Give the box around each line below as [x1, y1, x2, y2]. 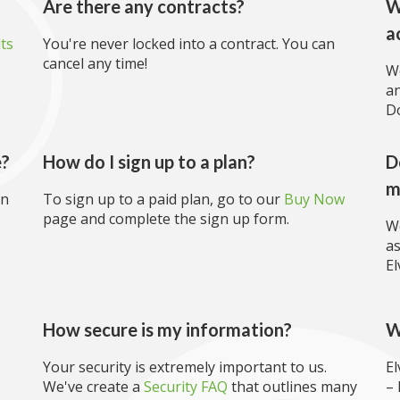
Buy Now [284, 189, 345, 209]
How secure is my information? [43, 319, 292, 340]
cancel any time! [43, 54, 147, 73]
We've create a [43, 377, 144, 396]
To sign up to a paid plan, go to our [43, 189, 284, 209]
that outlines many [228, 377, 357, 396]
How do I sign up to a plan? [43, 151, 255, 172]
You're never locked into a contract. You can [43, 34, 335, 54]
